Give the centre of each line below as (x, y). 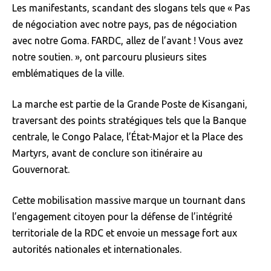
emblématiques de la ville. (68, 73)
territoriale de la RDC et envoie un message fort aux (125, 233)
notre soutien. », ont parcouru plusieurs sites (109, 57)
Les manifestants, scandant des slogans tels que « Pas (131, 8)
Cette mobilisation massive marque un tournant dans (129, 200)
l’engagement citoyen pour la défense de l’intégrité (122, 216)
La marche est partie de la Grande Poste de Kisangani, (130, 104)
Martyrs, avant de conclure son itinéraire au (107, 153)
